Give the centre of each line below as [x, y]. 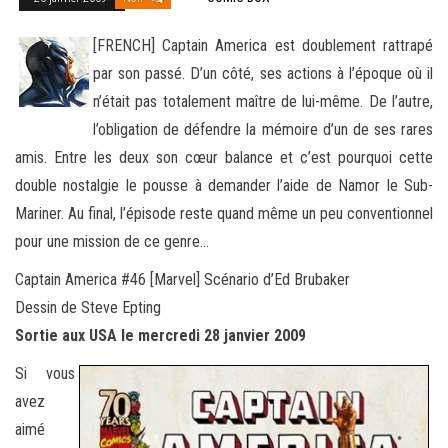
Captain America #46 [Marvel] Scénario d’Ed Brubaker [182, 279]
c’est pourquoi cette [363, 157]
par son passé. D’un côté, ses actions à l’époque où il [263, 73]
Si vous [45, 373]
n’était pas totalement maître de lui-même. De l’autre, [263, 101]
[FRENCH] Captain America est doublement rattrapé [263, 45]
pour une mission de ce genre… [112, 241]
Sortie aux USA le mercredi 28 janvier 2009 [160, 335]
